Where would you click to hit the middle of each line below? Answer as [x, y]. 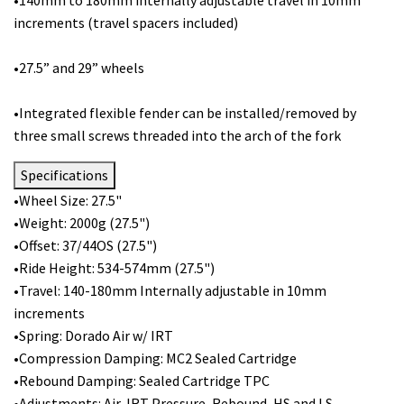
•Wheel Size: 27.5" [68, 200]
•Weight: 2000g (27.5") [82, 222]
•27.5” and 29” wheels [79, 67]
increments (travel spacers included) [126, 22]
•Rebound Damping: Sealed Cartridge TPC [142, 380]
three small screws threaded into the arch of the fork [177, 135]
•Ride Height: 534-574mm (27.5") [114, 267]
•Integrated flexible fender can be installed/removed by [185, 112]
